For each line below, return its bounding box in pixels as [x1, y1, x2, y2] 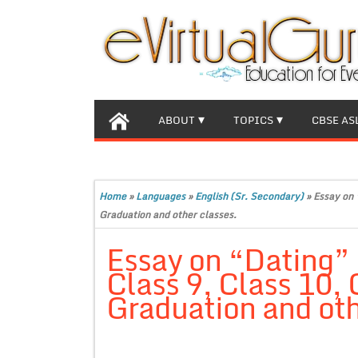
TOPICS [233, 111, 273, 129]
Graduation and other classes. [99, 207, 237, 222]
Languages [136, 189, 185, 204]
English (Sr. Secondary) [195, 189, 304, 204]
